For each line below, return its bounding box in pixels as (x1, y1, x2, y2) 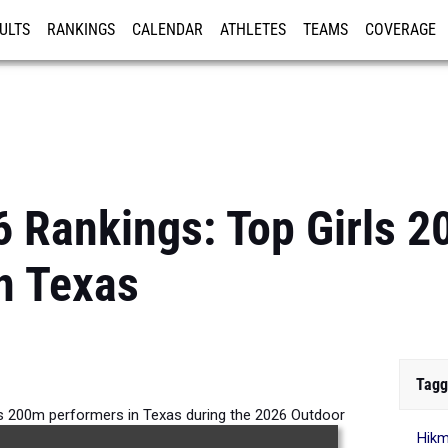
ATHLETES (220, 21, 286, 39)
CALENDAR (132, 21, 203, 39)
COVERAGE (365, 21, 436, 39)
